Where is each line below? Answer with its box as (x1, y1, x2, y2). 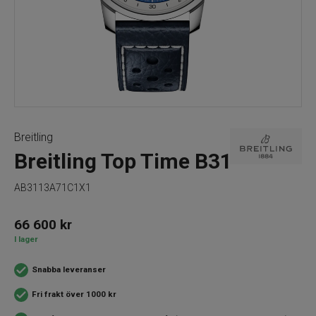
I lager (14, 234, 38, 244)
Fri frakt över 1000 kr (32, 289, 116, 299)
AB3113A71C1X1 (14, 182, 91, 193)
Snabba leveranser (32, 265, 106, 274)
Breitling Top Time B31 (14, 149, 232, 174)
